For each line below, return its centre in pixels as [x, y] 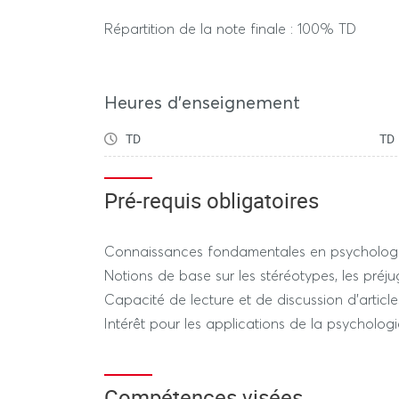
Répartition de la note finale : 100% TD [230, 28]
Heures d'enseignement [202, 102]
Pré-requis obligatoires [212, 200]
